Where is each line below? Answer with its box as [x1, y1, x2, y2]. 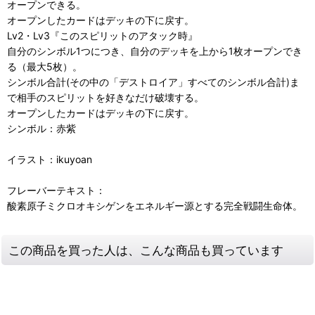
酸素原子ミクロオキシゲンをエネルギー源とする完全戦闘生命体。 [7, 200, 302, 212]
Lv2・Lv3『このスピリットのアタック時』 [7, 30, 198, 42]
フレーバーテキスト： [7, 184, 105, 197]
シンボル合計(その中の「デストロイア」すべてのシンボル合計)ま [7, 76, 300, 89]
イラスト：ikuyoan [7, 153, 92, 166]
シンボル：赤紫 [7, 122, 76, 135]
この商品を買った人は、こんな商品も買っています [8, 243, 283, 258]
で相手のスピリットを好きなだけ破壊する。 [7, 91, 204, 104]
